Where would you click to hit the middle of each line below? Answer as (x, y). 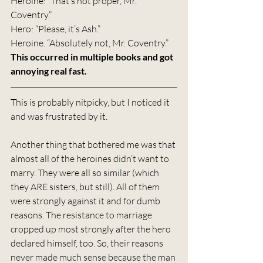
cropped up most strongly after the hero (92, 229)
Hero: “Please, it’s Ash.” (55, 28)
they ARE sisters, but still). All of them (86, 186)
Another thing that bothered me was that (94, 144)
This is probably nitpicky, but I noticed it (91, 102)
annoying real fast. (49, 70)
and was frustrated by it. (59, 116)
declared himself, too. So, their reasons (88, 243)
